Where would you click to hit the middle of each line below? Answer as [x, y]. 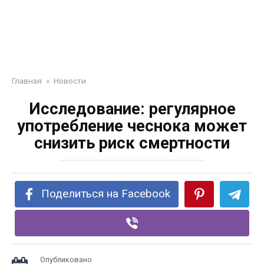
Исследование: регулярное [132, 109]
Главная [27, 81]
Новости [70, 81]
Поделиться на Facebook [106, 194]
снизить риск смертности [132, 143]
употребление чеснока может [132, 126]
